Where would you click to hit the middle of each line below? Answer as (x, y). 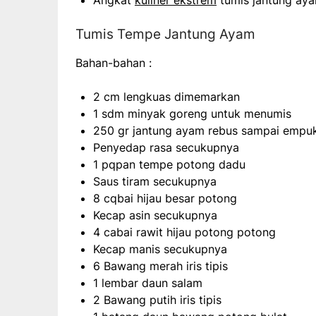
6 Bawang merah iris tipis (160, 266)
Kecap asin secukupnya (155, 215)
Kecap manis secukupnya (160, 249)
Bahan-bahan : (114, 63)
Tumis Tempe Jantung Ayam (165, 35)
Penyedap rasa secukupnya (166, 148)
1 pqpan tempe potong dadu (169, 165)
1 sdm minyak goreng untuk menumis (192, 114)
